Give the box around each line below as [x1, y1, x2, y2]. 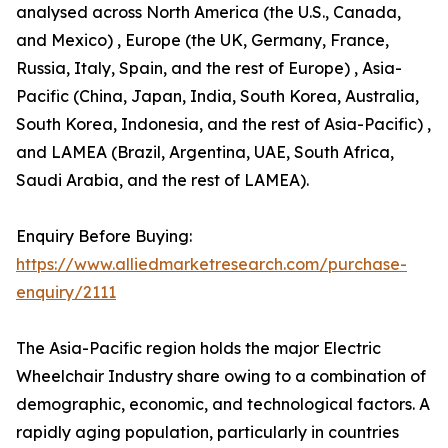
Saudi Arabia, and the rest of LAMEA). [16, 170, 309, 191]
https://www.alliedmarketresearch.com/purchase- [16, 254, 407, 275]
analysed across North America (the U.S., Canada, [16, 2, 401, 23]
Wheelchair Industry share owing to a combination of [16, 366, 426, 387]
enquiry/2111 [16, 282, 116, 303]
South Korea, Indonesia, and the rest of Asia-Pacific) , [16, 114, 431, 135]
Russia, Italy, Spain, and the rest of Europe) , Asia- [16, 58, 402, 79]
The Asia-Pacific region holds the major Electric [16, 338, 381, 359]
